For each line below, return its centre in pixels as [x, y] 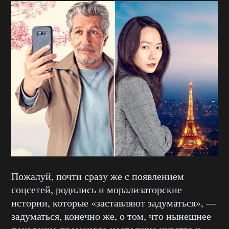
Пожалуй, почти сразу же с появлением [98, 176]
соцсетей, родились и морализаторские [97, 190]
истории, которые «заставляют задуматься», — [114, 203]
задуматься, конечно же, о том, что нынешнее [111, 216]
